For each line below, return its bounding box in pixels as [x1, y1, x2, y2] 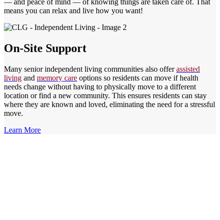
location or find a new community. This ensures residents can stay [4, 91, 207, 100]
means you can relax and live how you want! [4, 6, 143, 15]
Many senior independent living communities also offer [4, 65, 176, 74]
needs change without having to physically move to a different [4, 82, 196, 91]
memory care [37, 74, 77, 82]
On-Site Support [4, 42, 86, 55]
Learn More [4, 126, 41, 135]
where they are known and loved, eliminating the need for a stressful [4, 100, 215, 109]
